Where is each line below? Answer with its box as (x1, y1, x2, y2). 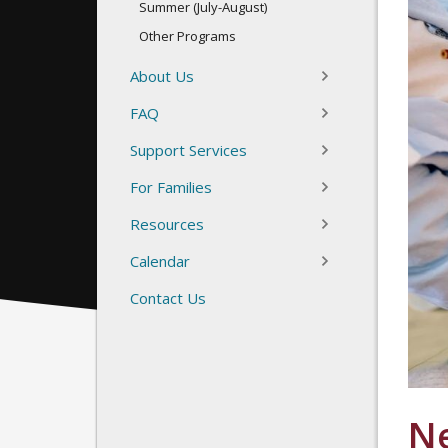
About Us (130, 65, 194, 86)
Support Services (130, 139, 247, 160)
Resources (130, 213, 204, 234)
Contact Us (130, 287, 206, 308)
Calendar (130, 250, 190, 271)
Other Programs (139, 26, 236, 45)
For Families (130, 176, 212, 197)
